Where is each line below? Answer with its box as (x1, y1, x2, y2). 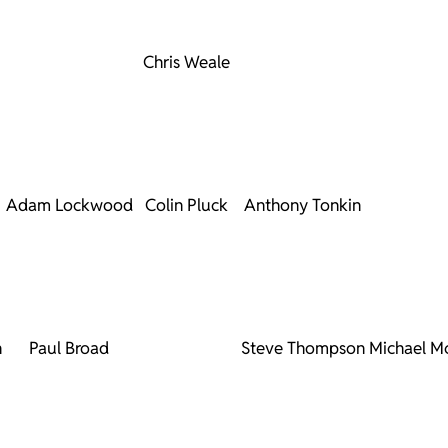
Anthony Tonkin (244, 194, 361, 216)
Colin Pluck (145, 194, 228, 216)
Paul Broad (29, 337, 109, 359)
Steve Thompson (240, 337, 365, 359)
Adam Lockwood (5, 194, 133, 216)
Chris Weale (143, 51, 230, 73)
